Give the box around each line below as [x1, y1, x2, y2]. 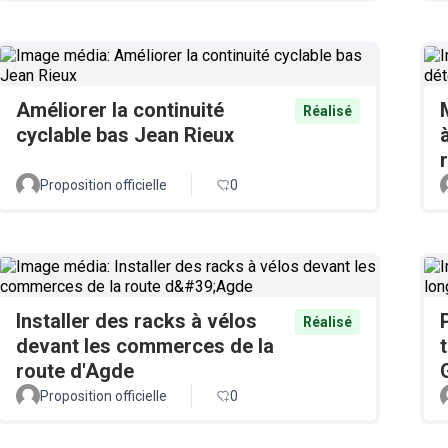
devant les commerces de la [16, 334, 274, 358]
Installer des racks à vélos [16, 309, 257, 333]
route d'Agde [16, 359, 134, 383]
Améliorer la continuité [16, 98, 224, 122]
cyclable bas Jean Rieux [16, 123, 234, 147]
